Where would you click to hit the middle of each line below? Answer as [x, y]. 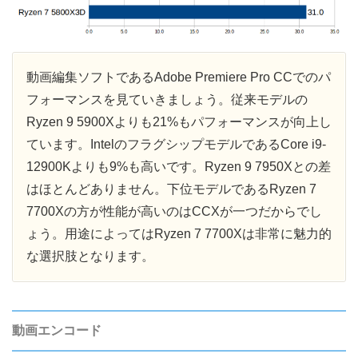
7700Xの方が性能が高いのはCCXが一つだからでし [174, 212]
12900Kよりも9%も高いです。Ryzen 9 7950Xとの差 [179, 167]
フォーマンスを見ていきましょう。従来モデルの [167, 100]
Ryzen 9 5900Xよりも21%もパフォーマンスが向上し [179, 122]
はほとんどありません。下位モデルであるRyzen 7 [171, 189]
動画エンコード [57, 331]
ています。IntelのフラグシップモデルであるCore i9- [176, 145]
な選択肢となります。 [90, 257]
